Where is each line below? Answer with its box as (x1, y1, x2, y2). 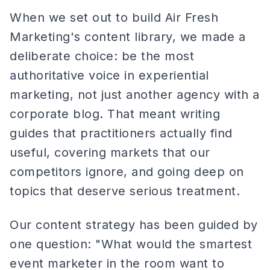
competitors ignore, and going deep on (10, 165, 244, 179)
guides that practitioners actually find (10, 126, 233, 140)
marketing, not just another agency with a (10, 87, 260, 102)
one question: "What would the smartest (10, 237, 252, 251)
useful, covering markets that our (10, 145, 210, 160)
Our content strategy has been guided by (10, 218, 258, 232)
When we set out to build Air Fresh (10, 10, 218, 25)
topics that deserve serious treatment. (10, 184, 240, 198)
